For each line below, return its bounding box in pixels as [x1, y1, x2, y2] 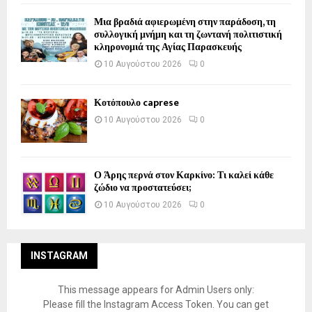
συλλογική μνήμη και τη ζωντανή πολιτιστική [94, 26, 282, 42]
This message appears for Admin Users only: [58, 284, 254, 296]
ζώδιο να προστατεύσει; [94, 179, 191, 196]
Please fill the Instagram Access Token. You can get [43, 299, 269, 311]
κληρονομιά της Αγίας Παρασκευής [94, 38, 242, 55]
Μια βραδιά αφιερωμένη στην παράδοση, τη [94, 13, 276, 30]
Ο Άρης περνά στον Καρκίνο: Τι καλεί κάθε [94, 166, 274, 183]
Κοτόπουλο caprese [94, 94, 179, 111]
